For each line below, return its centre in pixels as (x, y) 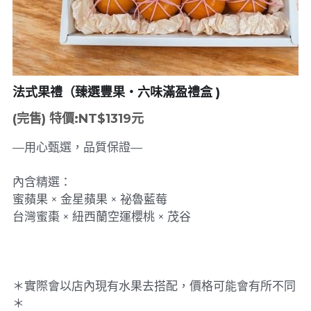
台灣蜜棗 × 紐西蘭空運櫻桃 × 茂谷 (101, 217)
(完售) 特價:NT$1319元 (78, 119)
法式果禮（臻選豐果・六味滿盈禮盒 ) (116, 92)
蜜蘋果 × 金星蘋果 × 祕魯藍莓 (90, 199)
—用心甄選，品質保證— (77, 147)
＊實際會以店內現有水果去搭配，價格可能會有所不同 (154, 286)
